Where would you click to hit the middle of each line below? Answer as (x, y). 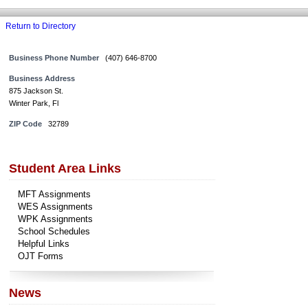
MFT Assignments (54, 195)
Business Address (42, 79)
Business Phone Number (54, 58)
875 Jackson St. (36, 91)
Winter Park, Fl (33, 103)
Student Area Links (65, 169)
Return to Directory (40, 26)
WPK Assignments (55, 219)
